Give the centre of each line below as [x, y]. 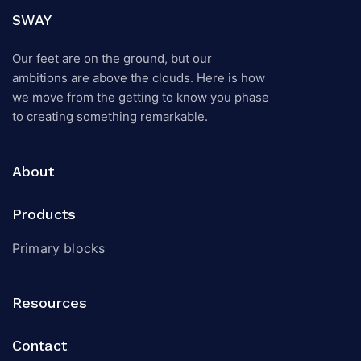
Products [44, 214]
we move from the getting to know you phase [141, 98]
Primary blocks [59, 249]
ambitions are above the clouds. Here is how [139, 78]
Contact [39, 346]
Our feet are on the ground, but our [112, 59]
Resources [50, 303]
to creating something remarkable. [110, 117]
